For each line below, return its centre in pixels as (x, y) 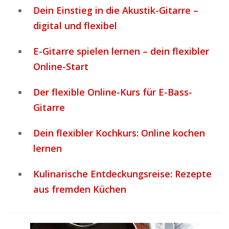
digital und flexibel (75, 26)
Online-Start (61, 66)
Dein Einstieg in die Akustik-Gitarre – (116, 10)
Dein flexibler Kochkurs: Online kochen (119, 133)
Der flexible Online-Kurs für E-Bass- (113, 92)
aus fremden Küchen (80, 189)
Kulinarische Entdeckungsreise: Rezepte (122, 174)
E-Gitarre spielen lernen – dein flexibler (121, 51)
